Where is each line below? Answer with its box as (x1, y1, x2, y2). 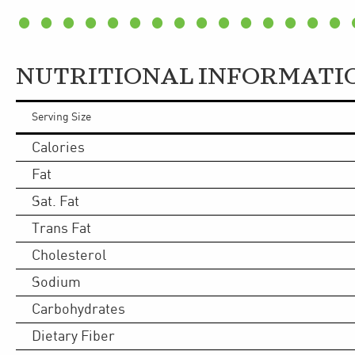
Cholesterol (32, 247, 106, 263)
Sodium (32, 274, 81, 290)
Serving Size (32, 111, 91, 123)
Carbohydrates (32, 301, 125, 317)
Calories (32, 139, 85, 155)
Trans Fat (32, 220, 91, 236)
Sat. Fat (32, 193, 79, 209)
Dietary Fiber (32, 328, 115, 344)
